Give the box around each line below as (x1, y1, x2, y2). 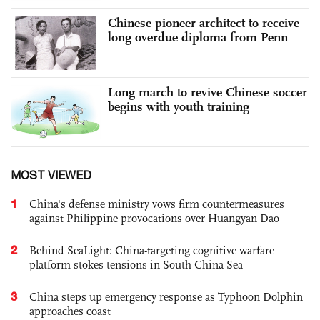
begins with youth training (108, 98, 249, 114)
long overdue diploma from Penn (108, 29, 288, 46)
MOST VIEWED (11, 168, 91, 181)
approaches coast (29, 304, 111, 318)
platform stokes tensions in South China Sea (29, 257, 243, 271)
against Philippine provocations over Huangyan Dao (29, 211, 279, 225)
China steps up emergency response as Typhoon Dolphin (29, 289, 303, 304)
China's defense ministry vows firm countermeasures (29, 196, 284, 211)
